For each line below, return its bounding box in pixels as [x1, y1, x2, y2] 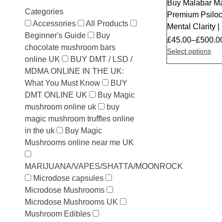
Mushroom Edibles [25, 210, 91, 218]
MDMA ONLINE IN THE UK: [25, 67, 124, 75]
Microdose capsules [33, 174, 104, 182]
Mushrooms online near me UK [25, 138, 134, 147]
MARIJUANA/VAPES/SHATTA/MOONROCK [25, 162, 183, 170]
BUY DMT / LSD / [70, 55, 132, 63]
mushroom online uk [25, 103, 96, 111]
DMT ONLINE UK [25, 91, 87, 99]
